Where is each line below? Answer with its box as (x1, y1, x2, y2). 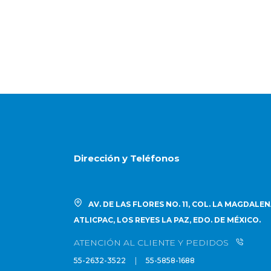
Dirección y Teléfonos (74, 152, 180, 164)
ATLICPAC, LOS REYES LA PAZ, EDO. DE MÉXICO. (74, 215, 261, 224)
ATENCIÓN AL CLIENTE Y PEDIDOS (74, 237, 231, 248)
